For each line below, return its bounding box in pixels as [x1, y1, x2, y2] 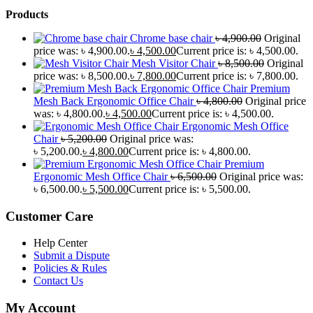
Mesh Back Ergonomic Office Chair [34, 94, 194, 107]
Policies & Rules [34, 262, 107, 275]
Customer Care [6, 208, 93, 224]
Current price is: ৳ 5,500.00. [129, 182, 251, 195]
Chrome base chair [130, 31, 212, 44]
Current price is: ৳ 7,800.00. [176, 69, 298, 82]
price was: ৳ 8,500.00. [34, 69, 130, 82]
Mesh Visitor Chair [131, 57, 215, 69]
